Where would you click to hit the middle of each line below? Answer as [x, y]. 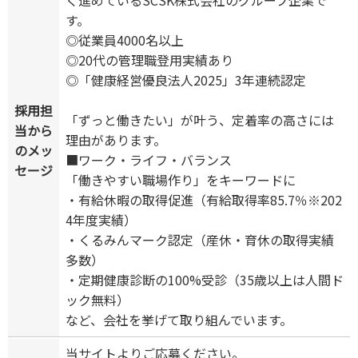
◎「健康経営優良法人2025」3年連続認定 [186, 80]
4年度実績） [101, 220]
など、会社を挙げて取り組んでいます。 [179, 320]
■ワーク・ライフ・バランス [149, 160]
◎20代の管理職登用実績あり [149, 60]
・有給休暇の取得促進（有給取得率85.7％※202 [204, 200]
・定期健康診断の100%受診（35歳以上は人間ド [205, 280]
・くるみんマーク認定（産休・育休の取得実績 [200, 240]
